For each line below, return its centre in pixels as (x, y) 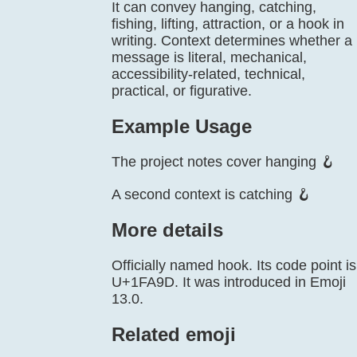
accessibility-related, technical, (208, 74)
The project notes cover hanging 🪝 (223, 162)
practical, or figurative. (182, 91)
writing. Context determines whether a (232, 41)
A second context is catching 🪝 (211, 194)
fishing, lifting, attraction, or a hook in (228, 24)
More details (167, 230)
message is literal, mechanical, (209, 57)
